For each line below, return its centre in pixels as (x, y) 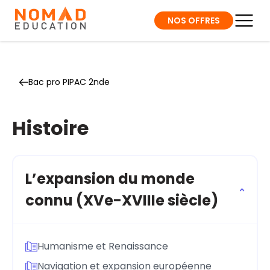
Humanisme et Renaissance (103, 246)
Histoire (50, 128)
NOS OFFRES (194, 20)
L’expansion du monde (110, 179)
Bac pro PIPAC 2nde (69, 82)
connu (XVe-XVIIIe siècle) (122, 200)
